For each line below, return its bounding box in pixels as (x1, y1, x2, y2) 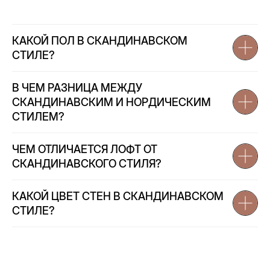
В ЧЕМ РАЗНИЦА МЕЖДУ (12, 81, 142, 94)
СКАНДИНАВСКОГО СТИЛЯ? (12, 157, 162, 170)
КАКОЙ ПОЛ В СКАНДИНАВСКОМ (12, 34, 187, 47)
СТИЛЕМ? (12, 110, 64, 123)
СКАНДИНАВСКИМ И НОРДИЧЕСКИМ (12, 95, 211, 108)
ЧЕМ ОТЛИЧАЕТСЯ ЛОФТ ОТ (12, 142, 157, 155)
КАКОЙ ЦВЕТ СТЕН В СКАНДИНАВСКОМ (12, 189, 224, 202)
